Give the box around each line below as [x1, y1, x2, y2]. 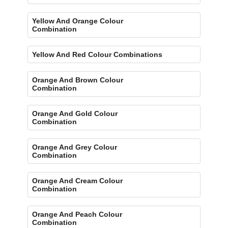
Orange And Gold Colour [32, 109, 118, 118]
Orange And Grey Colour [32, 142, 118, 151]
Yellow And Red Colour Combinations [32, 50, 163, 59]
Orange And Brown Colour [32, 75, 124, 84]
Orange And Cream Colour [32, 176, 123, 185]
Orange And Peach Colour [32, 210, 123, 218]
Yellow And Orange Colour [32, 16, 124, 25]
